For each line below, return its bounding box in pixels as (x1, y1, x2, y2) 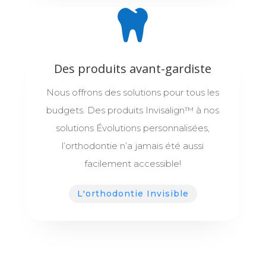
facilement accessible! (84, 157, 182, 169)
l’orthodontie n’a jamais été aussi (62, 140, 204, 151)
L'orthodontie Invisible (77, 188, 189, 199)
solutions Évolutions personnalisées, (56, 122, 210, 134)
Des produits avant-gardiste (54, 60, 212, 77)
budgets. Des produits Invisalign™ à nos (46, 104, 220, 116)
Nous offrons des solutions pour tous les (46, 86, 220, 98)
